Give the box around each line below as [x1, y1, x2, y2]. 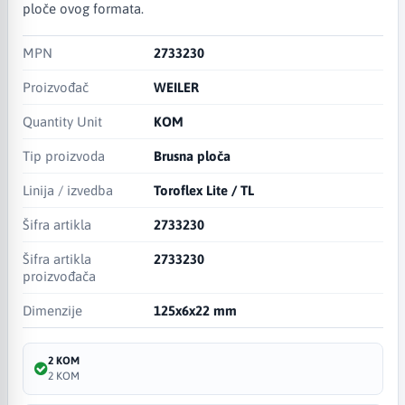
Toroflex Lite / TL [154, 182, 255, 198]
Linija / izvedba [22, 182, 113, 198]
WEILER [154, 79, 200, 95]
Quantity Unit [22, 113, 102, 129]
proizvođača [22, 268, 96, 284]
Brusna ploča [154, 147, 231, 164]
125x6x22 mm [154, 302, 238, 318]
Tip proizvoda [22, 147, 105, 164]
